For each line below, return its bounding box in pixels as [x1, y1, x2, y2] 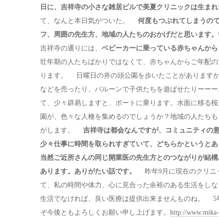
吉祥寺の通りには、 [40, 44, 102, 52]
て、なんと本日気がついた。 [40, 17, 138, 24]
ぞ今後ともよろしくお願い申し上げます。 [40, 209, 170, 216]
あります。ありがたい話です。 [40, 168, 136, 175]
